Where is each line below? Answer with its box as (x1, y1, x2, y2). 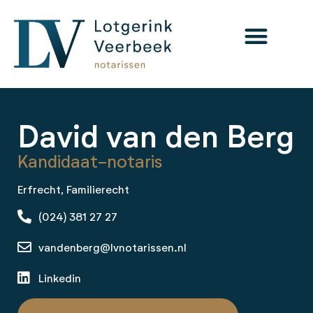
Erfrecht (17, 184, 61, 196)
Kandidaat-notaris (17, 154, 163, 172)
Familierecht (66, 184, 129, 196)
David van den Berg (17, 122, 294, 154)
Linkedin (38, 273, 81, 285)
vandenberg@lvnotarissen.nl (38, 242, 187, 254)
